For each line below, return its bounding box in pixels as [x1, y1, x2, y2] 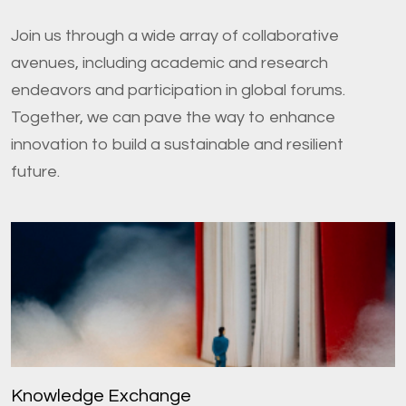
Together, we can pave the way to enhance [11, 109, 335, 127]
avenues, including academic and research [11, 54, 328, 72]
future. [11, 163, 60, 181]
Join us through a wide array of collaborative [11, 27, 339, 45]
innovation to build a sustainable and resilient [11, 136, 343, 154]
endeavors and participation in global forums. [11, 82, 345, 100]
